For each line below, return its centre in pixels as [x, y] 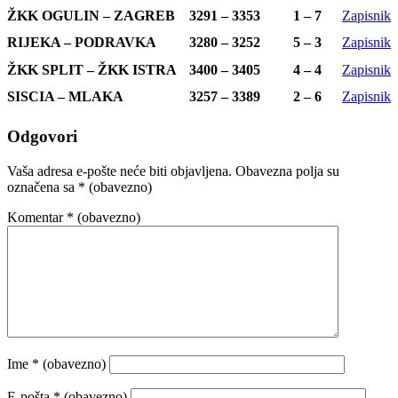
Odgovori [42, 137]
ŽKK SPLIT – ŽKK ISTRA [92, 70]
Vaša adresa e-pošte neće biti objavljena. [119, 171]
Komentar [37, 217]
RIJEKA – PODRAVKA [82, 43]
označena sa [43, 187]
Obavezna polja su [287, 171]
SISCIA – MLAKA [65, 97]
